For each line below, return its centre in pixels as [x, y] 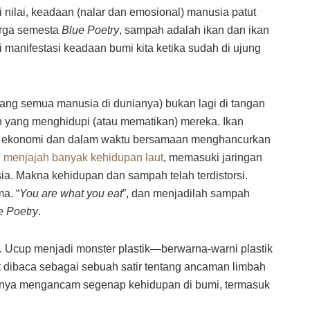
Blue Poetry [90, 30]
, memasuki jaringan [213, 158]
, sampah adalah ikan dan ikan [194, 30]
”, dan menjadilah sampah [186, 194]
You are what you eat [71, 194]
